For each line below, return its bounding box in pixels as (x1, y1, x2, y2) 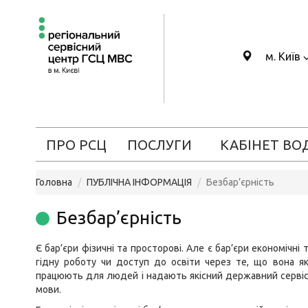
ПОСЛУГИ (126, 137, 192, 153)
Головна (36, 177, 72, 188)
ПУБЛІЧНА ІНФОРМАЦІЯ (87, 177, 192, 188)
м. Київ (263, 50, 303, 63)
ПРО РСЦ (45, 137, 107, 153)
